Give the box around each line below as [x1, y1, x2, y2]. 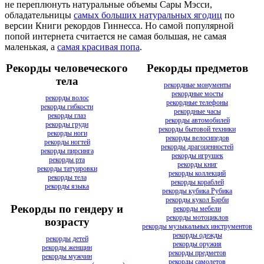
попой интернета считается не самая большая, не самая [5, 31, 226, 41]
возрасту [44, 215, 90, 228]
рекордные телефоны [166, 98, 228, 107]
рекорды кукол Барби [166, 195, 229, 204]
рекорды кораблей [170, 177, 224, 186]
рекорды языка [45, 181, 89, 190]
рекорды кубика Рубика [162, 186, 232, 195]
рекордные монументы [163, 80, 231, 89]
